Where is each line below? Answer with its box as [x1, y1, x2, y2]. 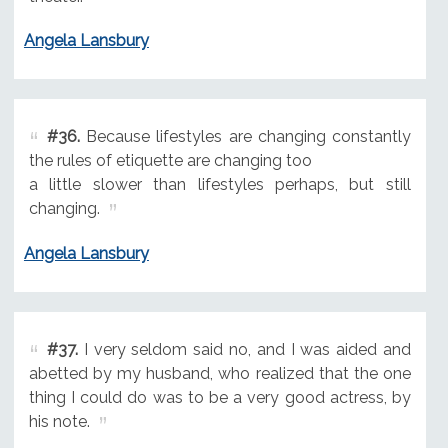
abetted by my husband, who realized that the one [28, 364, 411, 384]
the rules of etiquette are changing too [28, 151, 312, 171]
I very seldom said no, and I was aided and [77, 340, 411, 360]
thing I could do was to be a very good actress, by [28, 388, 411, 408]
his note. [28, 412, 90, 432]
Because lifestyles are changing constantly [79, 127, 411, 147]
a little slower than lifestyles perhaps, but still [28, 175, 411, 195]
